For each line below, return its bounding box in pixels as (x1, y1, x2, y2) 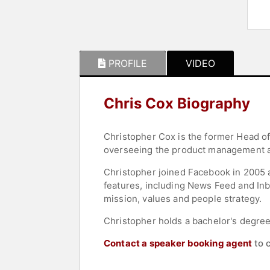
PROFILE (108, 57, 147, 70)
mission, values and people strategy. (104, 193, 262, 205)
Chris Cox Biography (104, 95, 250, 113)
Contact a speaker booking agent (104, 237, 253, 250)
